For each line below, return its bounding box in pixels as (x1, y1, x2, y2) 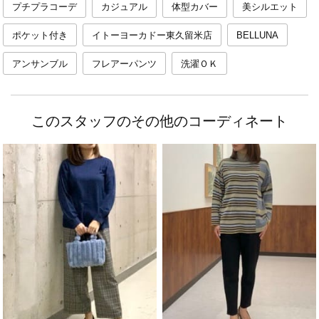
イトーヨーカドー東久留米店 (92, 30, 212, 41)
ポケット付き (12, 30, 68, 41)
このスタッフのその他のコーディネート (31, 113, 288, 130)
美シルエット (242, 1, 298, 13)
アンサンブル (12, 58, 68, 70)
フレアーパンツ (92, 58, 157, 70)
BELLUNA (236, 30, 278, 41)
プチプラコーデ (12, 1, 77, 13)
